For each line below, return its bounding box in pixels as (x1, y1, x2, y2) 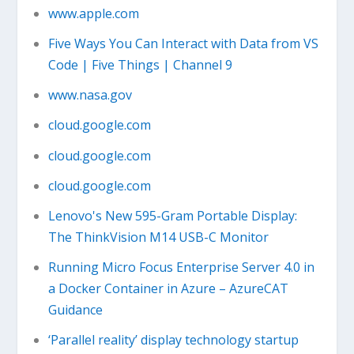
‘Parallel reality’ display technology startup (47, 331, 299, 349)
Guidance (47, 301, 103, 319)
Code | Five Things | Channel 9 (47, 56, 232, 73)
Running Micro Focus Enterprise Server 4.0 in (47, 258, 314, 277)
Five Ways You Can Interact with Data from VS (47, 35, 318, 52)
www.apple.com (47, 4, 139, 22)
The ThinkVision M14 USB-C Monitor (47, 228, 269, 246)
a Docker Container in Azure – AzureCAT (47, 280, 288, 298)
